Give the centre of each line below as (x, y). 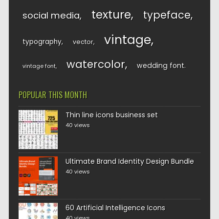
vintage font (39, 66)
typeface (167, 15)
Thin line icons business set (111, 115)
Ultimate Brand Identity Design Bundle (130, 162)
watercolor (96, 65)
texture (111, 15)
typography (42, 42)
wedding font (160, 66)
